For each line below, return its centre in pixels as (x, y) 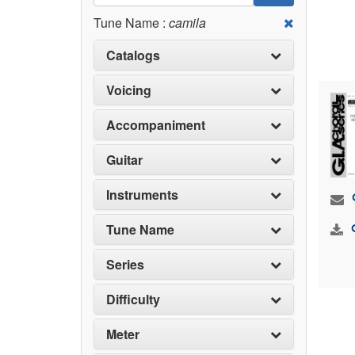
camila (186, 23)
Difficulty (133, 299)
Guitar (124, 160)
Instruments (142, 195)
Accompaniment (156, 125)
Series (125, 264)
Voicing (129, 90)
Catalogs (133, 55)
